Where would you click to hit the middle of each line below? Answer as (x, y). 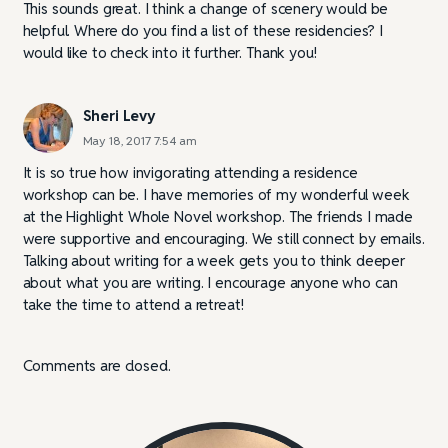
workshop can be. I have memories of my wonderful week (216, 195)
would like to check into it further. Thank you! (169, 53)
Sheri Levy (119, 116)
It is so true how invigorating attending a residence (190, 173)
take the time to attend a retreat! (133, 305)
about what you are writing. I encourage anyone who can (210, 283)
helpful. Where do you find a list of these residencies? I (202, 31)
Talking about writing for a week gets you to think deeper (213, 261)
